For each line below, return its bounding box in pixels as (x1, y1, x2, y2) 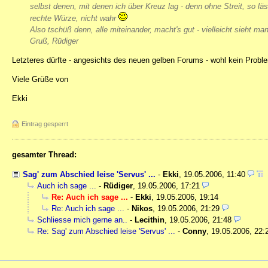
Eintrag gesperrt (22, 120, 68, 128)
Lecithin (135, 215, 165, 224)
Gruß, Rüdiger (30, 36, 78, 46)
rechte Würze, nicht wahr (30, 14, 118, 23)
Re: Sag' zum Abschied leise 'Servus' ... (37, 226, 175, 236)
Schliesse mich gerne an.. (37, 215, 127, 224)
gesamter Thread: (12, 150, 77, 160)
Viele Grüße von (12, 75, 68, 84)
